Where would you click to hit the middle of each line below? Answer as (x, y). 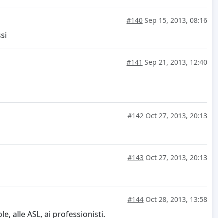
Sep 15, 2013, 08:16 (175, 20)
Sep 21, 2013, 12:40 (175, 62)
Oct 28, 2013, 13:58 (175, 199)
